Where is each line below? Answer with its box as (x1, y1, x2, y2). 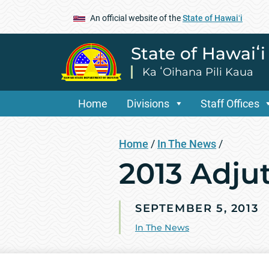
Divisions (127, 97, 169, 110)
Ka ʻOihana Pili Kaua (142, 65, 253, 79)
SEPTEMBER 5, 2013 (135, 201, 259, 215)
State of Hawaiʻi (183, 13, 243, 23)
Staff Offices (200, 97, 259, 110)
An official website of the (90, 13, 183, 23)
